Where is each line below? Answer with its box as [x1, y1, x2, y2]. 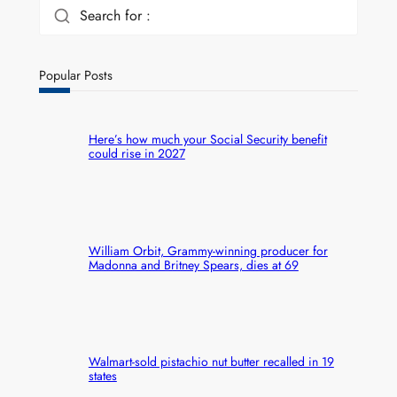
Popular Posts [38, 65, 113, 84]
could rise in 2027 [88, 144, 185, 163]
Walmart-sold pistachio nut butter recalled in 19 [88, 352, 334, 370]
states [88, 366, 117, 385]
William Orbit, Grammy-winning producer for [88, 241, 328, 260]
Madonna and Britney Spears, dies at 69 [88, 255, 299, 274]
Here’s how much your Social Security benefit [88, 130, 327, 149]
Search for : [79, 4, 151, 26]
